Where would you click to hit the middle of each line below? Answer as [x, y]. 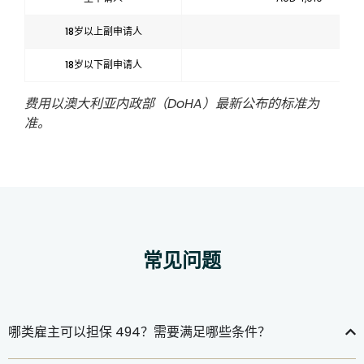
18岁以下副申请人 [103, 64]
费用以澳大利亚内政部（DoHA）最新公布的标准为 [172, 103]
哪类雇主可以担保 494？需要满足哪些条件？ [139, 331]
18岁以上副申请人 [103, 31]
